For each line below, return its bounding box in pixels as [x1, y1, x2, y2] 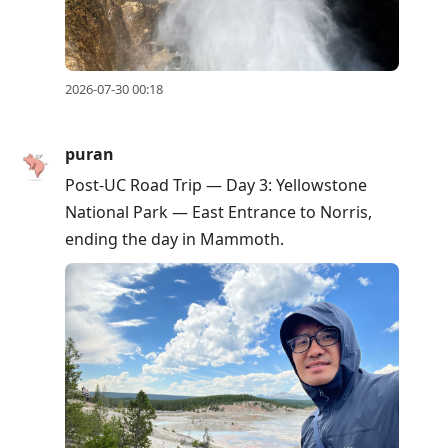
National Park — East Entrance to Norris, [65, 200, 372, 223]
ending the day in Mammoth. [65, 227, 284, 250]
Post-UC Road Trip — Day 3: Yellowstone [65, 173, 367, 196]
